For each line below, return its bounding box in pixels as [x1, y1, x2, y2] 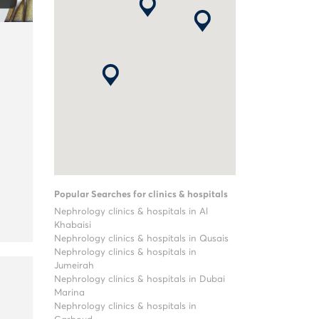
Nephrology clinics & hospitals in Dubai [54, 275, 225, 284]
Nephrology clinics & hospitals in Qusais [54, 234, 229, 244]
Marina [54, 288, 85, 298]
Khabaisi [54, 221, 91, 230]
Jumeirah [54, 261, 94, 271]
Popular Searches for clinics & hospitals [54, 190, 228, 199]
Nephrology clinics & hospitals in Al [54, 207, 208, 216]
